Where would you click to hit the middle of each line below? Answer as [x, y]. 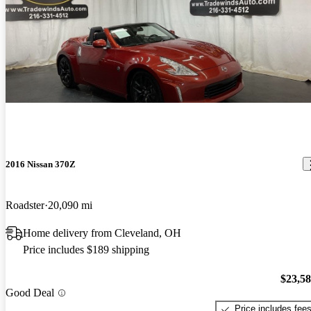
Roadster [25, 205]
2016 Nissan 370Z [41, 164]
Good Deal [30, 293]
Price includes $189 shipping [86, 249]
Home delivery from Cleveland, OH [102, 233]
